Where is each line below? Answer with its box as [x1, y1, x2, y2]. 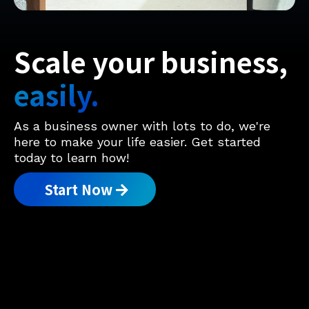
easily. [14, 74, 99, 115]
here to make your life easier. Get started [14, 134, 261, 150]
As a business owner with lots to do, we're [14, 119, 270, 134]
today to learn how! [14, 150, 129, 166]
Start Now [45, 179, 112, 200]
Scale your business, [14, 41, 288, 82]
